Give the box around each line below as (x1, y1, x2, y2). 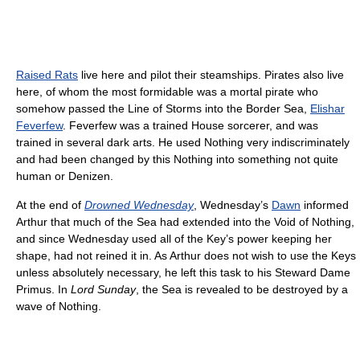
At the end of (16, 198, 84, 211)
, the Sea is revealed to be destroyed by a (136, 282, 348, 296)
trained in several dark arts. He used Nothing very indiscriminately (16, 135, 350, 149)
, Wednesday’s (194, 198, 272, 211)
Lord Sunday (71, 282, 136, 296)
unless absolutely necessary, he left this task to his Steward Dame (16, 265, 350, 279)
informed (301, 198, 349, 211)
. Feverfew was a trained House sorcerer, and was (63, 118, 318, 132)
